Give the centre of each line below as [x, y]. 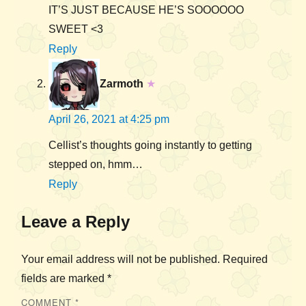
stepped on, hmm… [96, 165]
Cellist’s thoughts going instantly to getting [150, 145]
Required [245, 260]
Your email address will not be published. [121, 260]
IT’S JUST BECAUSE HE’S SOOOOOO [146, 10]
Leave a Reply [75, 222]
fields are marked [64, 279]
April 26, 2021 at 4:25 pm [109, 120]
